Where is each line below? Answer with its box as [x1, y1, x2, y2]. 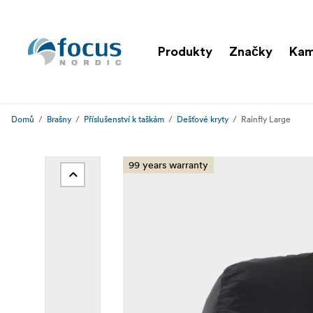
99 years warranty [129, 159, 208, 171]
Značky [229, 45, 272, 58]
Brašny [47, 114, 71, 124]
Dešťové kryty [177, 114, 228, 124]
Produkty [158, 45, 212, 58]
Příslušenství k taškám [84, 114, 164, 124]
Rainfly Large [241, 114, 291, 124]
